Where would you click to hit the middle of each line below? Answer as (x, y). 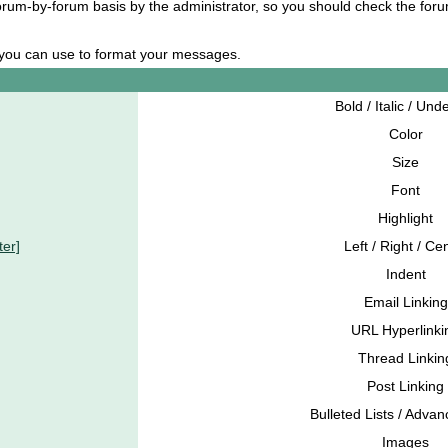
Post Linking (405, 386)
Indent (405, 274)
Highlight (405, 218)
